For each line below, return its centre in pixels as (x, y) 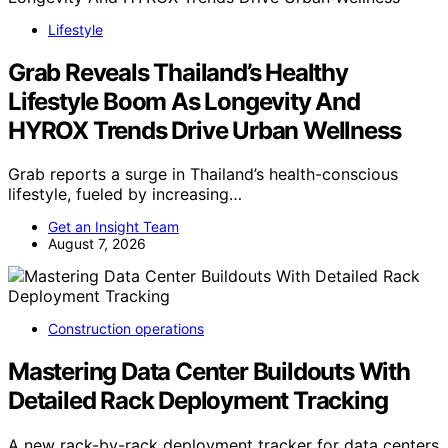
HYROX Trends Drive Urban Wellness (204, 130)
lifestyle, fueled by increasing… (125, 194)
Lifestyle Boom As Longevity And (184, 101)
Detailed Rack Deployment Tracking (198, 401)
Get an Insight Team (113, 227)
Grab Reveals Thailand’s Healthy (178, 72)
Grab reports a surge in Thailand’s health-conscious (203, 174)
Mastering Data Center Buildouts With (209, 372)
